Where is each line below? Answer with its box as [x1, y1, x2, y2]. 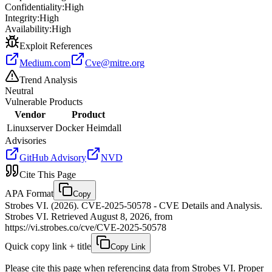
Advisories [5, 135, 46, 146]
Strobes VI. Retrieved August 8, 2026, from [5, 211, 172, 222]
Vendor [14, 109, 46, 120]
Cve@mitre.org [85, 57, 144, 68]
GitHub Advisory [19, 152, 86, 163]
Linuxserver [7, 122, 53, 133]
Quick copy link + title [5, 240, 91, 251]
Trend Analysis [19, 74, 77, 85]
